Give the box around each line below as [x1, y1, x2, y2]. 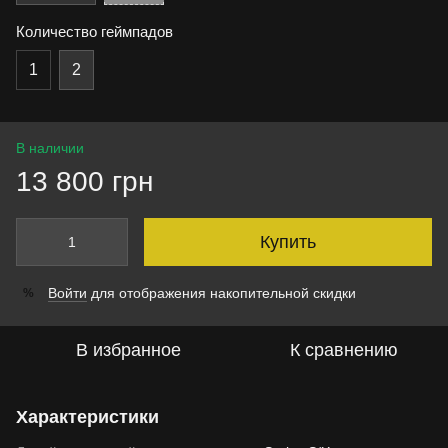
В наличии [16, 140, 84, 156]
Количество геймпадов [16, 23, 173, 40]
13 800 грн [16, 166, 153, 197]
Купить [260, 232, 316, 252]
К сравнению [290, 340, 398, 360]
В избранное [75, 340, 181, 360]
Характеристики [16, 407, 159, 427]
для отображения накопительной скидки [87, 285, 356, 301]
